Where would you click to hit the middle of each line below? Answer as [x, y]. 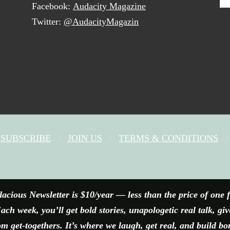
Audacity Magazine [110, 6]
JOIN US [85, 138]
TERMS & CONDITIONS [168, 138]
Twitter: [48, 22]
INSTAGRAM [158, 164]
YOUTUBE [142, 164]
